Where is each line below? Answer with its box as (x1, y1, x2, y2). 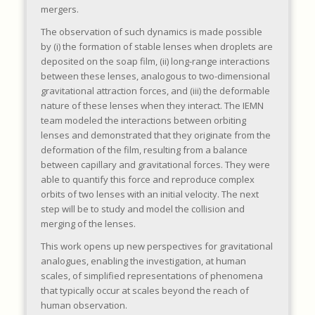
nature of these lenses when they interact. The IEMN (40, 99, 264, 112)
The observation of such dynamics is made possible (40, 25, 262, 39)
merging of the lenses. (40, 217, 136, 231)
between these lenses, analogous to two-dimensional (40, 70, 270, 83)
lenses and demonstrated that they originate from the (40, 129, 271, 142)
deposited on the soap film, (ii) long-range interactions (40, 55, 270, 68)
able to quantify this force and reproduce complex (40, 173, 255, 186)
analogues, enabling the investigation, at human (40, 255, 246, 268)
